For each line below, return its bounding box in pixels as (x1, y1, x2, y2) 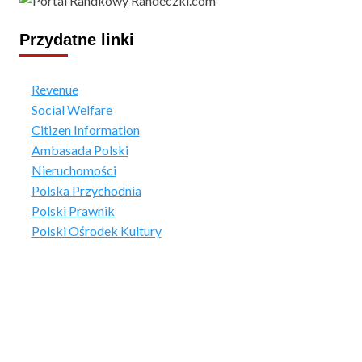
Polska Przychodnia (31, 182, 141, 198)
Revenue (31, 81, 78, 97)
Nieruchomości (31, 162, 116, 178)
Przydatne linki (19, 30, 134, 48)
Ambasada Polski (31, 141, 128, 158)
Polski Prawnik (31, 202, 115, 218)
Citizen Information (31, 121, 140, 137)
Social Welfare (31, 101, 112, 117)
